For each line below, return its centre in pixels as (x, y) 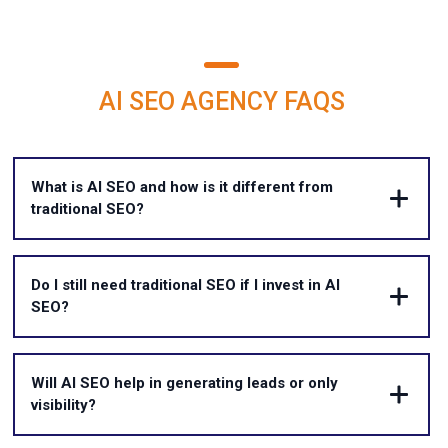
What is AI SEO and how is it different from (181, 187)
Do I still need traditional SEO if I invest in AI (185, 285)
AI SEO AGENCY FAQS (221, 102)
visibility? (63, 405)
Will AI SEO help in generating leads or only (184, 383)
